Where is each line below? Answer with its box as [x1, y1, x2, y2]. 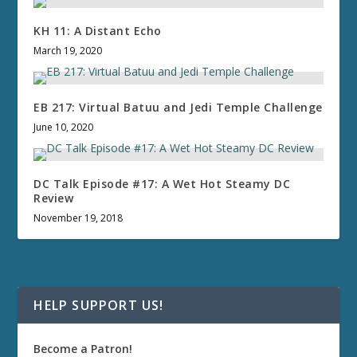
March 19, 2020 [33, 44, 103, 58]
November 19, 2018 [33, 211, 124, 226]
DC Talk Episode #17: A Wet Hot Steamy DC [33, 176, 291, 192]
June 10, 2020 [33, 120, 94, 135]
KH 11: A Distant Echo [33, 23, 162, 39]
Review [33, 190, 74, 206]
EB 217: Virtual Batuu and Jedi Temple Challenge [33, 100, 323, 116]
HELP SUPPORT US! [33, 296, 164, 315]
